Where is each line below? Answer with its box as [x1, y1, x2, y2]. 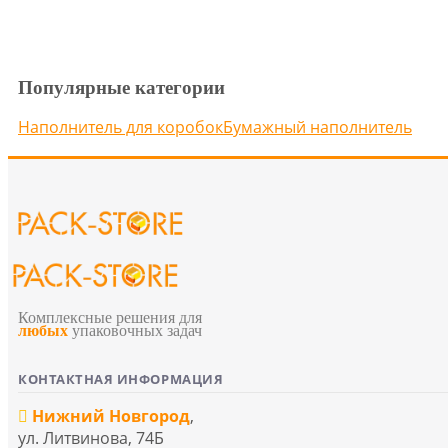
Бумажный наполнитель [223, 115, 412, 138]
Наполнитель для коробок [18, 115, 223, 138]
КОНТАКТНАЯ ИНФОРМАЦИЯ [18, 369, 224, 388]
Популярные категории [18, 76, 225, 98]
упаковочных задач [68, 321, 202, 339]
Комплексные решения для [18, 308, 202, 326]
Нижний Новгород [32, 404, 190, 427]
